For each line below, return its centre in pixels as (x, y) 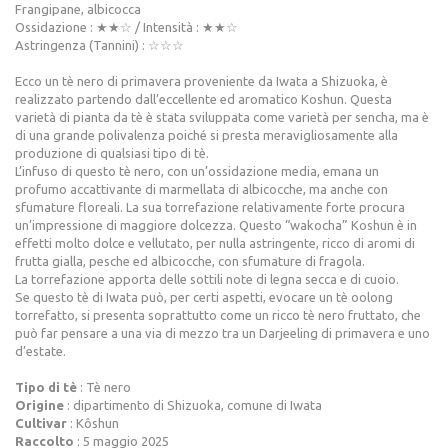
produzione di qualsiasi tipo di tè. (112, 153)
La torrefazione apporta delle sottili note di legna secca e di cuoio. (207, 279)
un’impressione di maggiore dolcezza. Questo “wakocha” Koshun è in (216, 225)
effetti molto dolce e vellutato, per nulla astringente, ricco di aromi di (215, 243)
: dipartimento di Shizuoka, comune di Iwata (193, 405)
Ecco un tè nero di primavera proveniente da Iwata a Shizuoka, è (201, 81)
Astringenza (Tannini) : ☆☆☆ (99, 45)
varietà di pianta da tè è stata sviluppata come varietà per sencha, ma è (222, 117)
